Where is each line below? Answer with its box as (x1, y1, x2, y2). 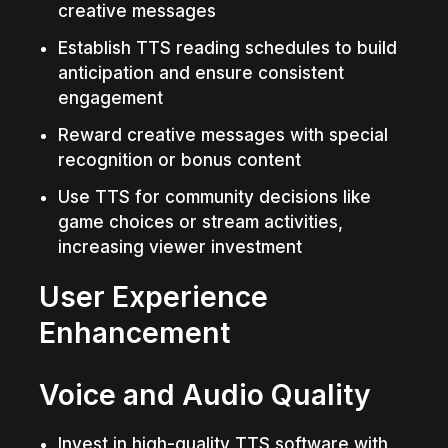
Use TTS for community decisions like (57, 186, 371, 207)
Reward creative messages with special (57, 124, 388, 145)
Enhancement (39, 315, 231, 350)
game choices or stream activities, (57, 211, 343, 232)
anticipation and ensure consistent (57, 62, 344, 83)
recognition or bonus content (57, 149, 301, 170)
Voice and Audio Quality (39, 377, 372, 412)
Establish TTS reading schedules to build (57, 37, 397, 58)
